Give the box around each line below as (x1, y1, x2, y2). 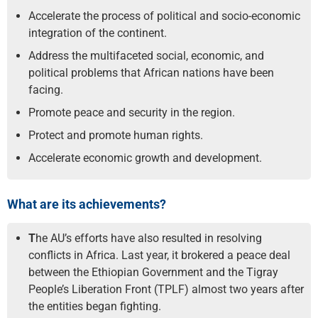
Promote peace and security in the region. (28, 106, 235, 119)
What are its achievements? (7, 197, 166, 212)
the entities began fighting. (28, 300, 161, 313)
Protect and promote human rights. (28, 128, 203, 142)
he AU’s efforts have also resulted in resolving (35, 231, 262, 245)
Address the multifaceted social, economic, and (28, 49, 264, 62)
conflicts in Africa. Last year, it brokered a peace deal (28, 248, 290, 262)
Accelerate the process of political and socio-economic (28, 9, 300, 23)
